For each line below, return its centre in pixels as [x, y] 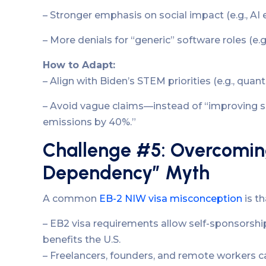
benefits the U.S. [82, 239]
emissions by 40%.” [89, 122]
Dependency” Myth [126, 172]
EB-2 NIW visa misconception [171, 198]
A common [71, 198]
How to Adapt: [79, 65]
